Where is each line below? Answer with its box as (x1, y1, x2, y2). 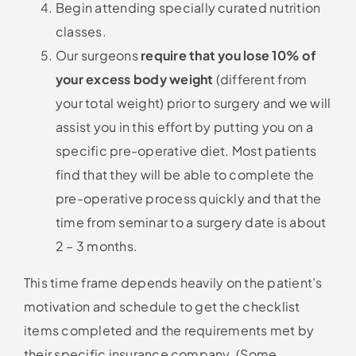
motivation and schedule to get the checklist (23, 297, 300, 315)
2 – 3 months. (55, 237, 138, 254)
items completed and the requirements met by (23, 321, 315, 339)
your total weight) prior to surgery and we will (55, 94, 331, 111)
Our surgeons (55, 46, 141, 64)
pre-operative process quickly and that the (55, 189, 322, 207)
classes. (55, 22, 106, 40)
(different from (213, 70, 308, 87)
